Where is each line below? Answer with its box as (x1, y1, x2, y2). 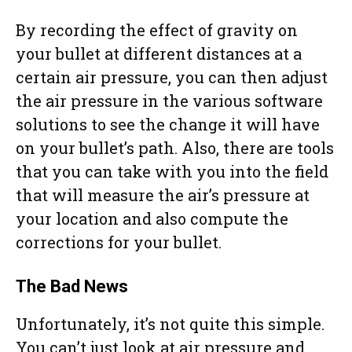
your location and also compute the (16, 208, 288, 229)
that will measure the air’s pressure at (16, 185, 310, 206)
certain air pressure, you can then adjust (16, 67, 328, 88)
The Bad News (16, 277, 128, 297)
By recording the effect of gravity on (16, 20, 298, 41)
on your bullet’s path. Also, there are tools (16, 137, 334, 159)
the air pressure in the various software (16, 90, 323, 112)
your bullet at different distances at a (16, 43, 302, 64)
